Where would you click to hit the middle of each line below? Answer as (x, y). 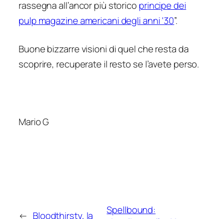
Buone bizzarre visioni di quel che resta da (104, 49)
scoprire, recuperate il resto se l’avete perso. (109, 64)
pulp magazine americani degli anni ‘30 (97, 20)
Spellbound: (131, 209)
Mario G (34, 121)
